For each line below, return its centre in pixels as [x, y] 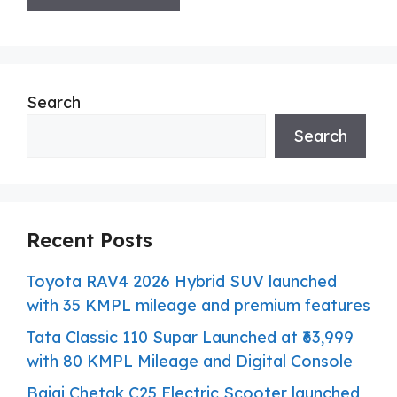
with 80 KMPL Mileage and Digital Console [190, 361]
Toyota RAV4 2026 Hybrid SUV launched [182, 281]
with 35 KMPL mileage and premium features [198, 305]
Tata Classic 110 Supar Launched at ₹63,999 [190, 337]
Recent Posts [90, 240]
